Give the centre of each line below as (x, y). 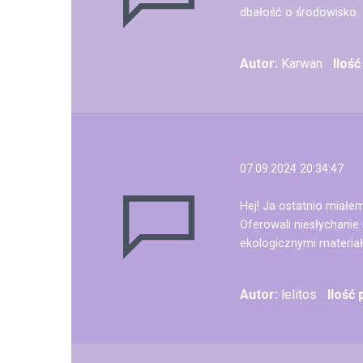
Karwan (300, 64)
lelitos (297, 295)
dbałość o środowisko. (299, 13)
